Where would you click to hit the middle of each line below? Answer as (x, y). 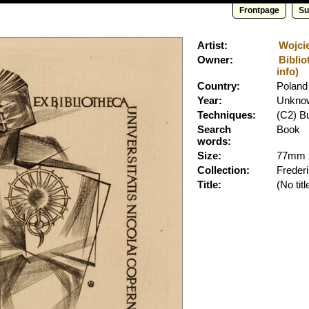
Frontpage (259, 10)
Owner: (215, 60)
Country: (219, 86)
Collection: (223, 170)
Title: (209, 185)
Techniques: (227, 115)
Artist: (212, 45)
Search (214, 129)
